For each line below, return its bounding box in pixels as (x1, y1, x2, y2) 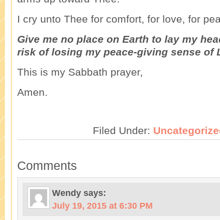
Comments (17, 159, 77, 172)
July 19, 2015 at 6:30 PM (52, 201, 153, 211)
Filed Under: (92, 125, 153, 136)
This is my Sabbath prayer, (17, 66, 143, 78)
